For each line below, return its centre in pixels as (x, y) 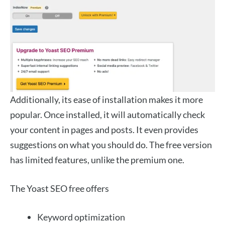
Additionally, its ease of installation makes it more (106, 100)
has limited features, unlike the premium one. (98, 160)
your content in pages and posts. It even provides (104, 130)
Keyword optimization (81, 217)
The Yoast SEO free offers (60, 189)
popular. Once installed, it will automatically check (107, 115)
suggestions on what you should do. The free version (111, 145)
